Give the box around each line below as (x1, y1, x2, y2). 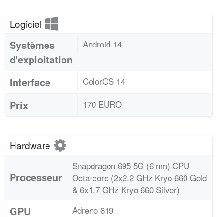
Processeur (10, 170, 62, 184)
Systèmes (10, 38, 55, 52)
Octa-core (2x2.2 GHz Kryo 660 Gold (72, 171, 207, 184)
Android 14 (83, 38, 122, 50)
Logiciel (10, 17, 44, 30)
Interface (10, 75, 50, 89)
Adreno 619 (72, 204, 113, 216)
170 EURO (83, 98, 122, 110)
